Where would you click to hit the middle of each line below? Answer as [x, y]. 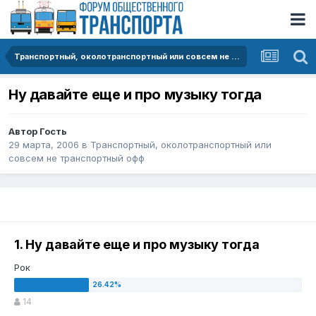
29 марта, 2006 [44, 145]
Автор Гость [38, 132]
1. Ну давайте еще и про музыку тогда [137, 245]
